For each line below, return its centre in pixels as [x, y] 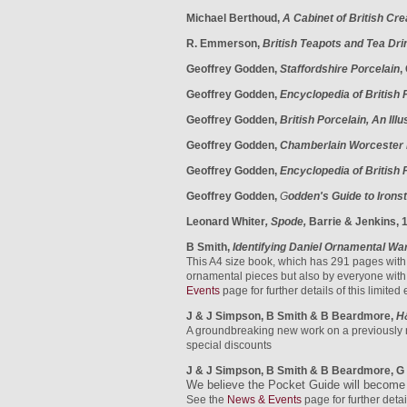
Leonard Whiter [226, 222]
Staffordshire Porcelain [340, 69]
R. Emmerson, [224, 44]
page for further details [278, 291]
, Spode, [287, 222]
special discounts [229, 345]
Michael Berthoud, [234, 18]
